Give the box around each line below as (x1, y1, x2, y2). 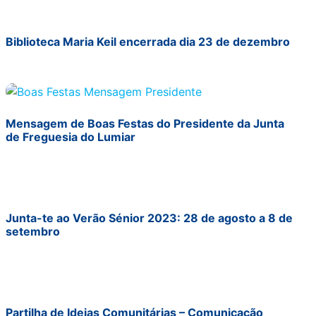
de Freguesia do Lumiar (6, 130, 135, 145)
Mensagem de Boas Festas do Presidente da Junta (6, 116, 284, 131)
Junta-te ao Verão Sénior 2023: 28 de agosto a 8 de (6, 211, 293, 226)
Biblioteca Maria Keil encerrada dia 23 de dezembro (6, 34, 290, 49)
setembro (6, 224, 60, 239)
